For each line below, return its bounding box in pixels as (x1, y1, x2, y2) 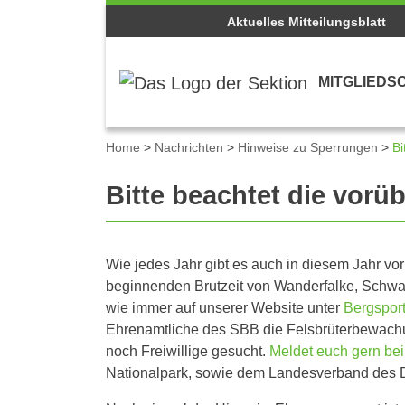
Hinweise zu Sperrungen (238, 140, 378, 155)
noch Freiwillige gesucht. (106, 343, 269, 359)
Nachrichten (155, 140, 223, 155)
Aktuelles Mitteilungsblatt (226, 14, 386, 29)
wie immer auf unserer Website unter (106, 299, 344, 316)
